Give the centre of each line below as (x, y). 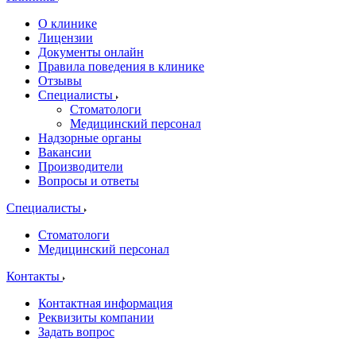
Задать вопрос (76, 332)
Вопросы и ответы (89, 181)
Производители (81, 166)
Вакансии (65, 152)
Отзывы (60, 81)
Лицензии (66, 38)
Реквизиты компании (96, 317)
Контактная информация (105, 303)
